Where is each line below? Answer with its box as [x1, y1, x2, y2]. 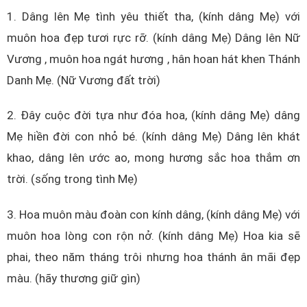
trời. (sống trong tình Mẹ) [7, 172, 138, 186]
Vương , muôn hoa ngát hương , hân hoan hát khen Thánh [7, 51, 300, 66]
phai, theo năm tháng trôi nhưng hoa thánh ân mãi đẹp [7, 249, 300, 264]
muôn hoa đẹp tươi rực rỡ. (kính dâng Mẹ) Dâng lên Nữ [7, 30, 300, 45]
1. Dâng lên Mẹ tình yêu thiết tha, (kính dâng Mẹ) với [7, 9, 300, 23]
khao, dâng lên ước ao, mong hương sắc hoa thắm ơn [7, 151, 300, 165]
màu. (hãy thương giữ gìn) [7, 271, 140, 285]
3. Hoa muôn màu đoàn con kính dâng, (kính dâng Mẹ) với [7, 207, 300, 221]
